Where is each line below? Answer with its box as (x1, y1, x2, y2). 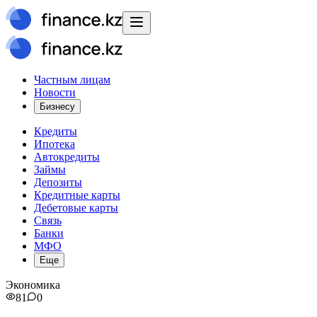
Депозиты (34, 176, 82, 188)
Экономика (6, 279, 60, 291)
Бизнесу (40, 101, 75, 112)
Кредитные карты (34, 189, 120, 201)
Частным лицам (34, 74, 110, 86)
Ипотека (34, 138, 75, 150)
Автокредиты (34, 151, 100, 163)
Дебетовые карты (34, 202, 118, 214)
